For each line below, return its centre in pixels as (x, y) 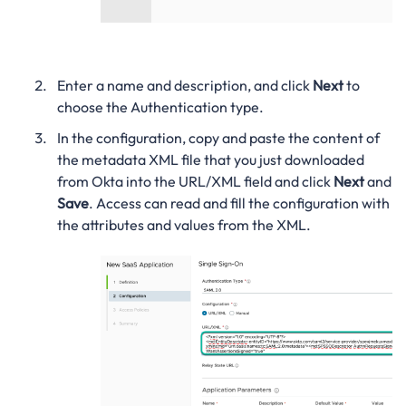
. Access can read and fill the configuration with (239, 203)
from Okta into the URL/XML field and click (195, 181)
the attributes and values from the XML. (184, 224)
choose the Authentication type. (160, 106)
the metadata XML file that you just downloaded (210, 159)
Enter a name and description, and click (184, 85)
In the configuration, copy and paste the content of (218, 137)
